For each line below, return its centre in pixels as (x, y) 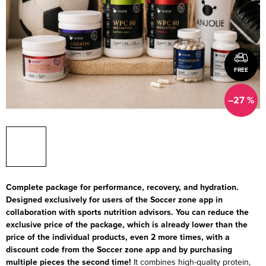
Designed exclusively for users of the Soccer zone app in (114, 199)
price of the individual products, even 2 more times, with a (118, 237)
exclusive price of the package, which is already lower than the (127, 224)
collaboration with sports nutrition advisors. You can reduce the (127, 212)
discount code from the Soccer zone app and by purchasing (119, 249)
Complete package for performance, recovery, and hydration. (122, 187)
